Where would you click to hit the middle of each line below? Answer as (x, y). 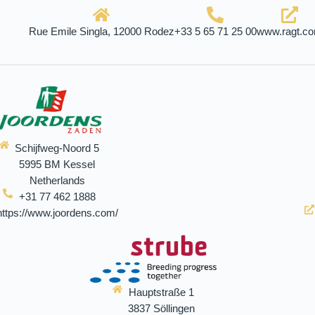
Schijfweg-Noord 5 (57, 148)
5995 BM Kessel (57, 164)
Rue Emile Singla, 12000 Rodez (101, 31)
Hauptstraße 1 (162, 292)
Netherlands (57, 180)
